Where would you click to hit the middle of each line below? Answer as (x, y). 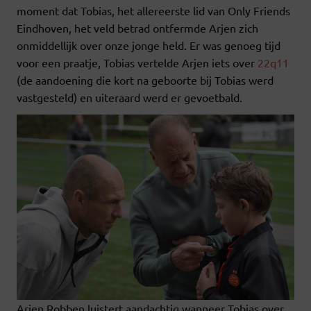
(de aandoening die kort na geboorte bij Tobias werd (145, 80)
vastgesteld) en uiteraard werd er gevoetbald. (129, 98)
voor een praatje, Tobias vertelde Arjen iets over (137, 63)
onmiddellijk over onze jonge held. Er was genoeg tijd (149, 45)
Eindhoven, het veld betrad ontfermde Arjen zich (137, 28)
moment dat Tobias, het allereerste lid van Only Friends (153, 11)
